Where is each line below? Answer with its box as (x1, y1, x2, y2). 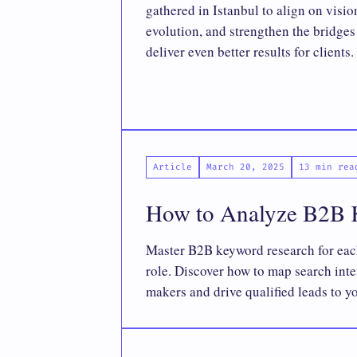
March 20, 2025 (206, 161, 284, 173)
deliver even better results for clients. (146, 42, 354, 61)
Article (153, 161, 192, 173)
